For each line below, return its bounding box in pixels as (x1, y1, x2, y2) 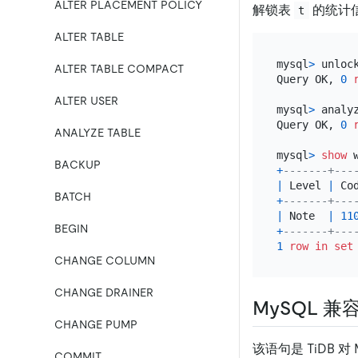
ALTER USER (54, 94, 118, 107)
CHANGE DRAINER (54, 286, 153, 299)
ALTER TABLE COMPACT (54, 62, 184, 75)
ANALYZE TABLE (54, 126, 141, 139)
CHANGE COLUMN (54, 254, 155, 267)
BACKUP (54, 158, 101, 171)
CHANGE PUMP (54, 318, 137, 331)
